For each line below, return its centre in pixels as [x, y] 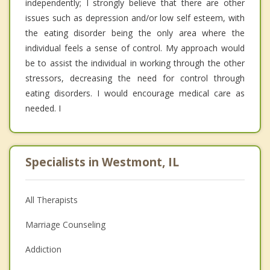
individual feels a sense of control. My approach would [135, 48]
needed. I [43, 108]
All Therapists [52, 200]
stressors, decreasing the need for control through [135, 78]
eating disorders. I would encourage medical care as [135, 93]
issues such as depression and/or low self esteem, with [135, 18]
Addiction [43, 250]
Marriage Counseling [65, 225]
